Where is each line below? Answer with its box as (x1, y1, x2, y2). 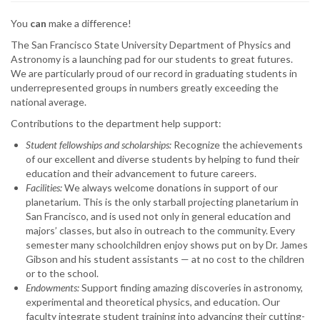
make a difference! (46, 16, 131, 29)
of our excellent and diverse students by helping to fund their (26, 152, 299, 165)
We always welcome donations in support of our (62, 181, 278, 194)
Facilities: (26, 181, 62, 194)
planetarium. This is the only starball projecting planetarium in (26, 195, 299, 208)
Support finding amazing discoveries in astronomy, (79, 281, 303, 294)
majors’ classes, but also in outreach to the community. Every (26, 224, 295, 236)
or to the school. (26, 266, 99, 279)
